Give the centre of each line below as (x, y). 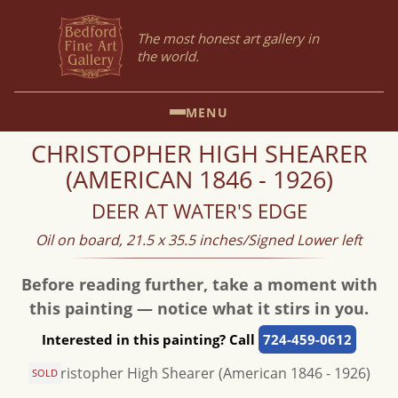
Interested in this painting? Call (150, 339)
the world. (168, 56)
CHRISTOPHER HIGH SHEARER (199, 153)
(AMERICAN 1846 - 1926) (199, 179)
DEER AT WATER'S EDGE (199, 211)
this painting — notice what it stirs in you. (199, 308)
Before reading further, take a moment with (199, 284)
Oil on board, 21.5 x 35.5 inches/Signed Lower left (199, 240)
